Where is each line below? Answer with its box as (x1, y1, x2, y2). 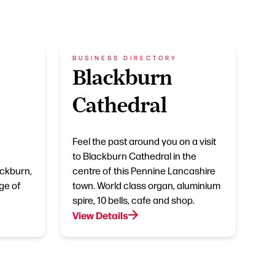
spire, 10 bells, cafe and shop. (72, 193, 195, 206)
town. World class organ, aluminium (72, 179, 220, 192)
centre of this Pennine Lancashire (72, 164, 215, 177)
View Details (72, 208, 128, 222)
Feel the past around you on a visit (72, 134, 216, 147)
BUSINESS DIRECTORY (72, 53, 177, 61)
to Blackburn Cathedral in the (72, 149, 196, 162)
